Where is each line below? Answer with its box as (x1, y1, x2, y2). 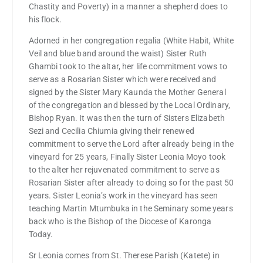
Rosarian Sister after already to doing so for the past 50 (28, 178, 234, 188)
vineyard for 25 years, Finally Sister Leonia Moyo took (28, 152, 226, 162)
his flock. (28, 15, 62, 24)
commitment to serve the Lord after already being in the (28, 139, 234, 149)
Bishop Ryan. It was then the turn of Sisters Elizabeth (28, 113, 225, 123)
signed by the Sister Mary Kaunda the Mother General (28, 87, 226, 97)
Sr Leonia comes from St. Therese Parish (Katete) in (28, 251, 220, 261)
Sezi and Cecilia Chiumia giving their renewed (28, 126, 194, 136)
